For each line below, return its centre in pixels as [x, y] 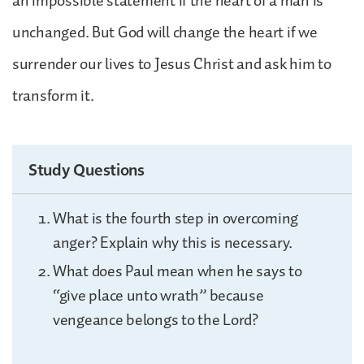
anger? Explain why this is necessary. [173, 243]
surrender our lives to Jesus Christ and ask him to [172, 64]
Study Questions [87, 169]
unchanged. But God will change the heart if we [165, 32]
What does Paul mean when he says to [178, 271]
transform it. [53, 95]
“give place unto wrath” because [158, 295]
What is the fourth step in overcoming [176, 218]
